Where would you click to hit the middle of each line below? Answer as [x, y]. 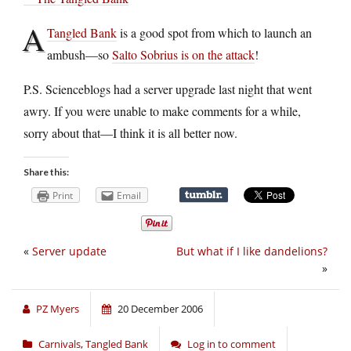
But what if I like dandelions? [252, 251]
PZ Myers [58, 309]
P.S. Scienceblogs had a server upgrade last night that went [168, 89]
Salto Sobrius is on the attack [183, 55]
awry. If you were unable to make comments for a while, [162, 111]
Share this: [46, 172]
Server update [69, 251]
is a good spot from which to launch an [214, 33]
